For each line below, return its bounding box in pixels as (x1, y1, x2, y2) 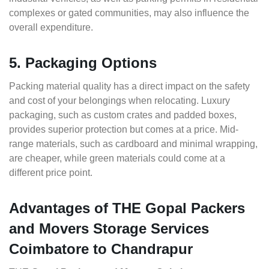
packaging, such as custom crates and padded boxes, (9, 110, 237, 121)
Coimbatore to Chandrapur (9, 241, 193, 258)
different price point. (9, 168, 92, 178)
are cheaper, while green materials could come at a (9, 153, 225, 164)
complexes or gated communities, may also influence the (9, 8, 249, 19)
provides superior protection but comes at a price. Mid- (9, 124, 238, 135)
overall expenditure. (9, 22, 93, 33)
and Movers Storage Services (9, 220, 209, 237)
